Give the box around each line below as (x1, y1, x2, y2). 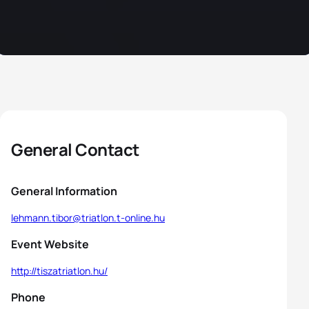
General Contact (11, 138, 139, 161)
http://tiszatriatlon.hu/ (11, 264, 108, 277)
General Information (11, 183, 117, 199)
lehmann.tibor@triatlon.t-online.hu (11, 211, 165, 224)
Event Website (11, 237, 89, 252)
